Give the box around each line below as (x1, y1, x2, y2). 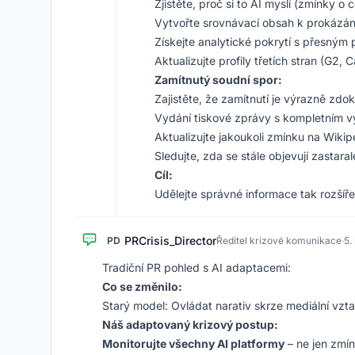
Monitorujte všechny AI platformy (102, 337, 284, 350)
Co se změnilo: (102, 280, 182, 293)
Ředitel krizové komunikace (216, 235, 342, 246)
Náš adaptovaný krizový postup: (102, 318, 278, 331)
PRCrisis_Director (124, 234, 216, 247)
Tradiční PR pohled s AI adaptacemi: (102, 261, 291, 274)
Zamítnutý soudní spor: (155, 73, 282, 86)
